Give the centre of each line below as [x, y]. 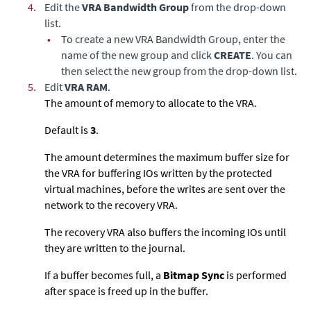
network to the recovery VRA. [111, 204]
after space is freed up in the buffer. [126, 291]
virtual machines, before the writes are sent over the [165, 188]
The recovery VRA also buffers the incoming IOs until [165, 232]
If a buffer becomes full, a [104, 275]
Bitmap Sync [194, 275]
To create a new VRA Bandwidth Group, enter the [173, 39]
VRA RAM [86, 86]
